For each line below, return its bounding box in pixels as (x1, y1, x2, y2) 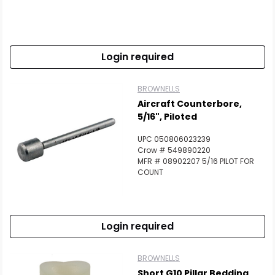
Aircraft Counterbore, (137, 98, 242, 110)
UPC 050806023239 (137, 134, 211, 144)
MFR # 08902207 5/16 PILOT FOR (137, 156, 254, 166)
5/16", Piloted (137, 110, 197, 123)
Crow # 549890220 (137, 145, 211, 155)
